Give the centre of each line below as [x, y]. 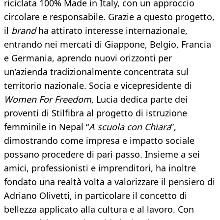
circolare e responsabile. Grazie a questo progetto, [109, 17]
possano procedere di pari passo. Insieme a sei [102, 154]
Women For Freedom [48, 99]
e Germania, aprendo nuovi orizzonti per [88, 58]
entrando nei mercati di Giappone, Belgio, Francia [108, 44]
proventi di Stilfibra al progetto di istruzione [96, 113]
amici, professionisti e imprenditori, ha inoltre [100, 168]
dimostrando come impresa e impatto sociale [99, 141]
